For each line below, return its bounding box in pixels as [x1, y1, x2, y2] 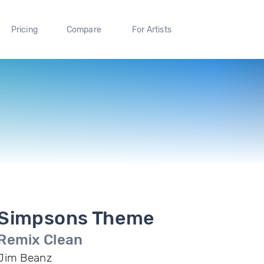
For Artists [131, 24, 171, 35]
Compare [66, 24, 102, 35]
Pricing [11, 24, 38, 35]
